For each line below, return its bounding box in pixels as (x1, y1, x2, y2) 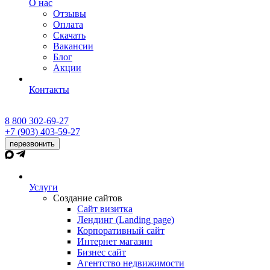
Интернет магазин (77, 236, 152, 246)
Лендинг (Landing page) (77, 215, 174, 225)
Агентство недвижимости (77, 258, 184, 268)
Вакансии (53, 41, 93, 51)
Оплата (53, 19, 83, 30)
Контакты (29, 84, 69, 95)
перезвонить (10, 139, 55, 148)
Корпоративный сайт (77, 225, 165, 236)
